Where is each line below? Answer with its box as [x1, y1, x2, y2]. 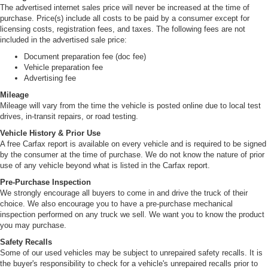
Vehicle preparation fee [24, 63, 103, 72]
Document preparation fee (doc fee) [24, 52, 146, 62]
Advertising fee [24, 74, 76, 83]
